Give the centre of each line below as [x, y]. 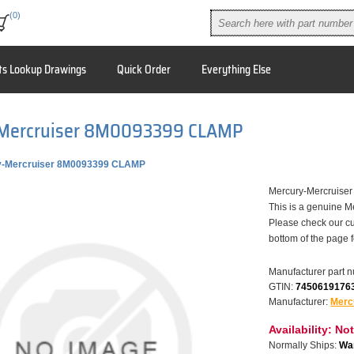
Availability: [301, 330]
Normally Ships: [303, 346]
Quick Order [143, 70]
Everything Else [236, 70]
